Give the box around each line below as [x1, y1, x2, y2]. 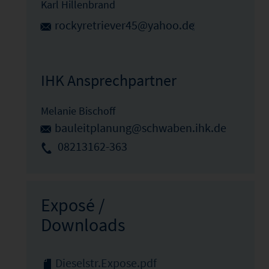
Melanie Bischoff [40, 103, 115, 118]
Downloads [40, 213, 125, 237]
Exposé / [40, 193, 105, 217]
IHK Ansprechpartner [40, 70, 177, 90]
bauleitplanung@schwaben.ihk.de [54, 120, 226, 135]
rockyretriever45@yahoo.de [54, 18, 195, 33]
